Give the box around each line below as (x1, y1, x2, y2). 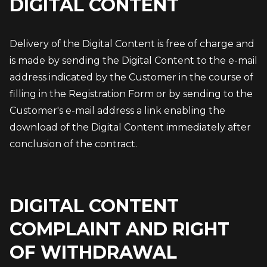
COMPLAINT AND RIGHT (10, 218, 229, 240)
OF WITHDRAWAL (10, 241, 177, 263)
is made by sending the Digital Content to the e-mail (10, 55, 257, 66)
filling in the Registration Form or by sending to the (10, 88, 253, 100)
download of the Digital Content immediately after (10, 122, 251, 133)
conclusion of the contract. (10, 138, 137, 150)
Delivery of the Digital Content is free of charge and (10, 38, 254, 49)
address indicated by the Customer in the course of (10, 72, 253, 83)
